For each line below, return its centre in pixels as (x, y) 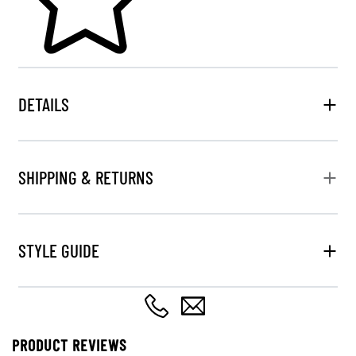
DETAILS (44, 104)
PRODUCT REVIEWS (70, 344)
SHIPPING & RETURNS (86, 177)
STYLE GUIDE (59, 250)
